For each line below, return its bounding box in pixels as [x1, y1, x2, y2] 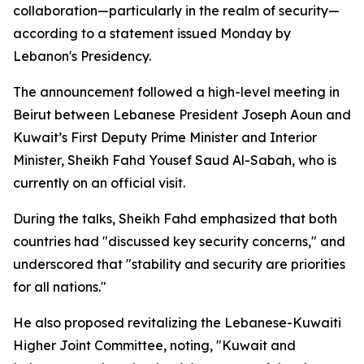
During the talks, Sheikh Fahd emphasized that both [13, 210, 337, 227]
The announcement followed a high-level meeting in [13, 84, 340, 100]
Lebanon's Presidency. [13, 48, 151, 64]
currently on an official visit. [13, 175, 185, 191]
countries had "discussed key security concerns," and [13, 233, 345, 249]
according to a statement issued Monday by [13, 25, 291, 41]
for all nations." [13, 279, 106, 295]
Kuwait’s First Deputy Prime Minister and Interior [13, 129, 317, 145]
